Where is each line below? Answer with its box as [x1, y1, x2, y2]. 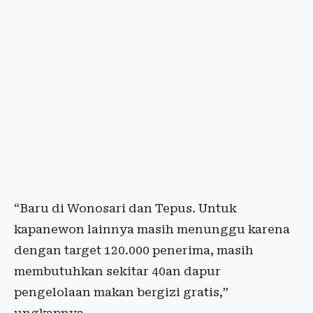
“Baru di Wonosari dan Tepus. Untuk [14, 201, 237, 215]
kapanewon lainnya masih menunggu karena [14, 222, 290, 236]
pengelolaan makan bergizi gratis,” [14, 285, 228, 299]
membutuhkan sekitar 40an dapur [14, 264, 221, 278]
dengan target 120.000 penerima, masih [14, 243, 254, 257]
